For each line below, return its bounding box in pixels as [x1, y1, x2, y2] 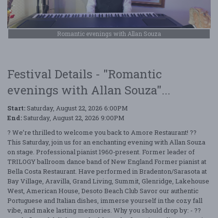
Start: [7, 103, 25, 112]
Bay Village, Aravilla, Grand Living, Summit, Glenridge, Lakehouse [7, 176, 209, 185]
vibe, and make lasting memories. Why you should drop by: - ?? [7, 205, 201, 215]
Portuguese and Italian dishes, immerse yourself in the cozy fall [7, 196, 202, 205]
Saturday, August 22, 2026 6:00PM [25, 103, 128, 112]
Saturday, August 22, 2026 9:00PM [22, 113, 125, 122]
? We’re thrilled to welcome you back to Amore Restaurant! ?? [7, 127, 197, 137]
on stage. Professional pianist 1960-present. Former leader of [7, 147, 195, 156]
